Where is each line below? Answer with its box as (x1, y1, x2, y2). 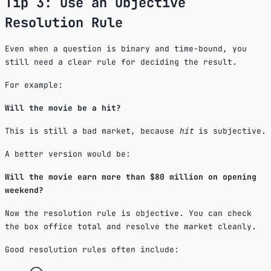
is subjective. (194, 125, 266, 136)
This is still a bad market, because (5, 125, 179, 136)
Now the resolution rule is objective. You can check (5, 207, 252, 218)
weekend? (5, 184, 44, 195)
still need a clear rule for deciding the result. (5, 56, 237, 67)
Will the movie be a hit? (5, 102, 121, 113)
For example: (5, 79, 63, 90)
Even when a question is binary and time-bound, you (5, 43, 247, 54)
